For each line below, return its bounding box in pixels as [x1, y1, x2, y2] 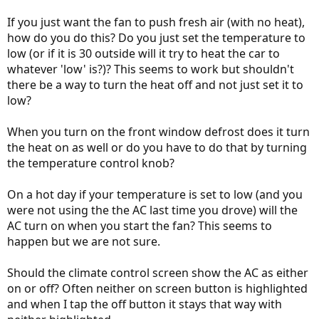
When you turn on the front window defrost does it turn [7, 124, 310, 140]
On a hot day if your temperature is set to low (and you [7, 187, 303, 202]
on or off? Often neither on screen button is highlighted [7, 281, 308, 296]
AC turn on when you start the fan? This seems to [7, 218, 272, 234]
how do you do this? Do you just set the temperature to [7, 30, 305, 46]
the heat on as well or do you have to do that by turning [7, 140, 307, 155]
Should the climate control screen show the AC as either [7, 265, 308, 281]
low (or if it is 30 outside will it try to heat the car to [7, 46, 280, 61]
